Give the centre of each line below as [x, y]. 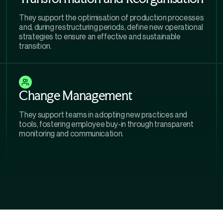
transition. [35, 46]
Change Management [76, 96]
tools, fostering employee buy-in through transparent [106, 124]
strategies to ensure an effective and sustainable [100, 37]
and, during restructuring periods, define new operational [111, 27]
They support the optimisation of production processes [111, 18]
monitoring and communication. [71, 134]
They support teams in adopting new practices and [103, 115]
